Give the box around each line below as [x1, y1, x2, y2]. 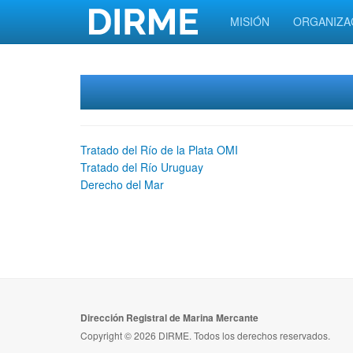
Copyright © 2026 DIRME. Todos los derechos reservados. [80, 329, 330, 342]
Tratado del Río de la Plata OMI [80, 142, 238, 158]
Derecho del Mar [80, 176, 164, 192]
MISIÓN [230, 13, 269, 29]
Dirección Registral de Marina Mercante [80, 310, 258, 325]
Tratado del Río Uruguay [80, 159, 203, 175]
